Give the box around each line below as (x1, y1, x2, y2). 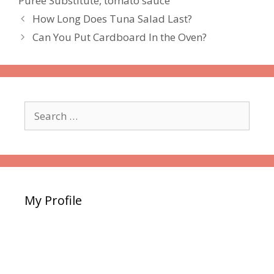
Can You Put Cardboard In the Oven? (32, 29, 207, 44)
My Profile (24, 191, 82, 209)
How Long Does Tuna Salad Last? (32, 11, 193, 26)
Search (24, 101, 56, 116)
